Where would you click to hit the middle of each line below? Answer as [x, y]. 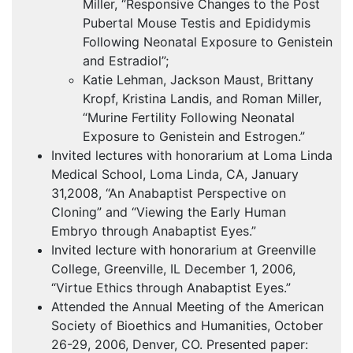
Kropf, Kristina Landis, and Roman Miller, [202, 99]
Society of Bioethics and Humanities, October [187, 326]
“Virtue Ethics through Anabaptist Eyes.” [171, 288]
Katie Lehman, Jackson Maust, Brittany [198, 80]
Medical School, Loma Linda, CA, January [175, 175]
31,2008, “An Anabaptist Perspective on [169, 193]
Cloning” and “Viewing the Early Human [169, 212]
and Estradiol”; [126, 61]
